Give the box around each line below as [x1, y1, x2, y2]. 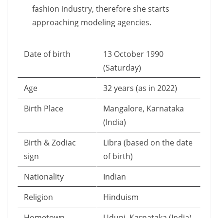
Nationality [24, 171, 68, 182]
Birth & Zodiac [24, 137, 76, 148]
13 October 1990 [103, 49, 163, 59]
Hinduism [103, 192, 143, 202]
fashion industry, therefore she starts [32, 3, 169, 14]
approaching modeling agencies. [32, 17, 151, 28]
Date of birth [24, 49, 74, 59]
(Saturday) [103, 62, 141, 73]
